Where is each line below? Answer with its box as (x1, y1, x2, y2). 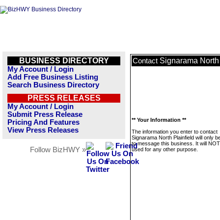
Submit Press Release (7, 110, 82, 118)
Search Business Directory (7, 81, 99, 89)
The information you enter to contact (132, 129, 218, 135)
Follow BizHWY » (30, 146, 86, 154)
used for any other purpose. (132, 146, 198, 152)
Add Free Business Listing (7, 73, 98, 81)
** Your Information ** (132, 117, 186, 123)
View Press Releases (7, 126, 79, 134)
